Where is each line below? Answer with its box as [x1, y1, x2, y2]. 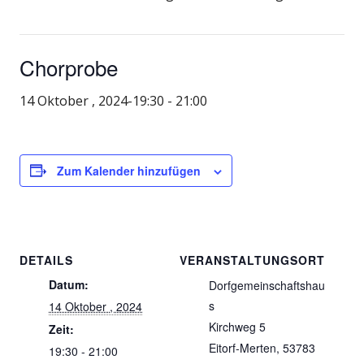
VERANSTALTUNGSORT [180, 251, 325, 268]
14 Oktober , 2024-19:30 [19, 91, 164, 110]
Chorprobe [19, 51, 118, 82]
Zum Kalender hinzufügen [57, 162, 201, 179]
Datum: [49, 275, 89, 292]
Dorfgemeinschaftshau [209, 276, 325, 293]
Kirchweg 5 [209, 318, 266, 335]
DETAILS [19, 251, 73, 268]
